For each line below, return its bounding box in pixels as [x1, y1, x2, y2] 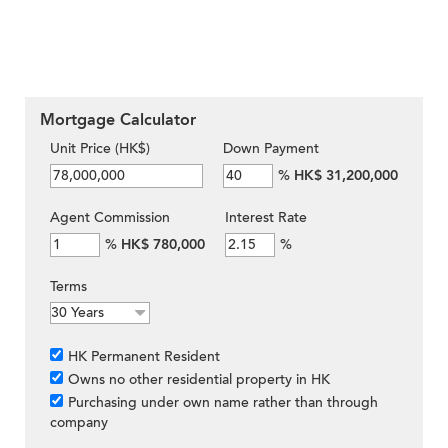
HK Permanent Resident [68, 347, 220, 367]
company [50, 413, 108, 433]
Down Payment [223, 139, 319, 159]
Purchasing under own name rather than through [68, 393, 378, 413]
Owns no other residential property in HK [68, 370, 330, 390]
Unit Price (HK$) [50, 139, 150, 159]
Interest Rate [225, 208, 307, 228]
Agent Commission [50, 208, 170, 228]
